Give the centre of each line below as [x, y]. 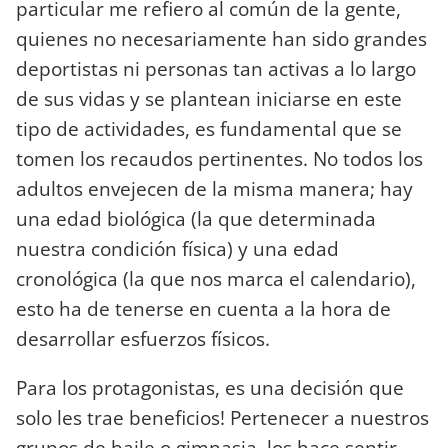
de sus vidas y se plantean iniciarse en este [209, 98]
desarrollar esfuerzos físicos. [145, 338]
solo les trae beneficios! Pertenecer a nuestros [222, 418]
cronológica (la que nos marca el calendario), [216, 278]
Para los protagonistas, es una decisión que [210, 388]
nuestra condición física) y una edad [177, 248]
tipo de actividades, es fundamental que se [209, 128]
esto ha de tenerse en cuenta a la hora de [203, 308]
